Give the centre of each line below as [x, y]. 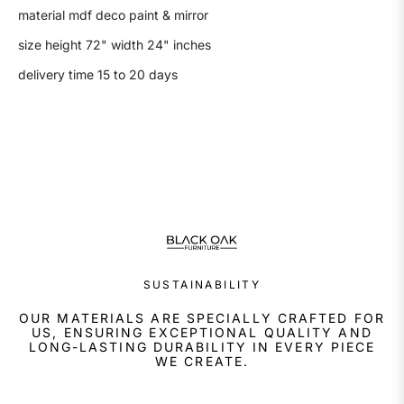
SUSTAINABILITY [202, 285]
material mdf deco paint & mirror [115, 14]
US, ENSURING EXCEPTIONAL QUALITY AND [202, 333]
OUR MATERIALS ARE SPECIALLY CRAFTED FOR [202, 318]
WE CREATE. [202, 362]
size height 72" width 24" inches [116, 44]
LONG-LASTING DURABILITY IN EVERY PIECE [202, 347]
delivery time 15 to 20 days [100, 74]
